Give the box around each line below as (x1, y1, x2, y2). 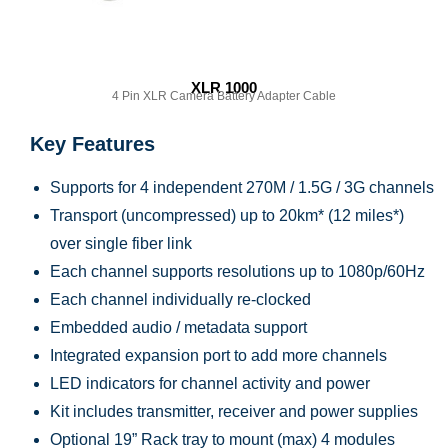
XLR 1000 (191, 78, 257, 96)
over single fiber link (50, 234, 192, 252)
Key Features (30, 132, 155, 155)
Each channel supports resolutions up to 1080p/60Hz (50, 262, 425, 280)
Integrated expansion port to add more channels (50, 346, 387, 364)
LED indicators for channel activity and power (50, 374, 370, 392)
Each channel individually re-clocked (50, 290, 311, 308)
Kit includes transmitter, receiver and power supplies (50, 402, 418, 420)
